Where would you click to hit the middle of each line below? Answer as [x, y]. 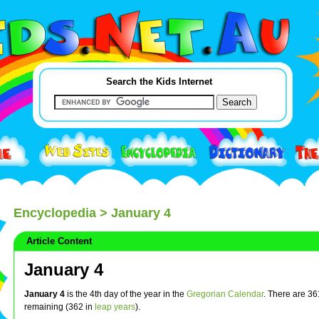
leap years [115, 307]
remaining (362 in [59, 307]
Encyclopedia [55, 213]
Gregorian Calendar [225, 294]
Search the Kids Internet [159, 82]
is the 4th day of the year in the [126, 294]
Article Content [56, 241]
